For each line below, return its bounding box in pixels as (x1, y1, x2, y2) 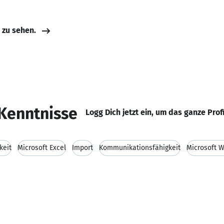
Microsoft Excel (17, 143, 66, 152)
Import (72, 143, 93, 152)
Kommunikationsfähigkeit (99, 143, 180, 152)
